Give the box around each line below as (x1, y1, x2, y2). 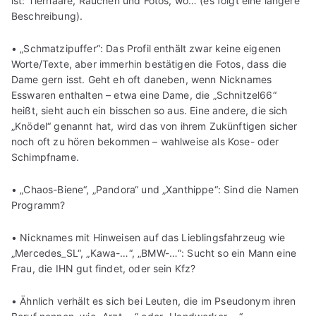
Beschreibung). (11, 9, 83, 22)
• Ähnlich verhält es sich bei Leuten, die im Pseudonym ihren (11, 294, 296, 307)
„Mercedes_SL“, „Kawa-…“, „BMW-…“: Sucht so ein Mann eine (11, 246, 297, 259)
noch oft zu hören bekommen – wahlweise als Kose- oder (11, 135, 279, 147)
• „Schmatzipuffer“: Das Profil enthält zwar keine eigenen (11, 42, 281, 54)
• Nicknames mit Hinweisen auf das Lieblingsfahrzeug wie (11, 231, 285, 243)
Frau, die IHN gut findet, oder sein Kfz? (11, 262, 196, 274)
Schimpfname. (11, 150, 79, 163)
